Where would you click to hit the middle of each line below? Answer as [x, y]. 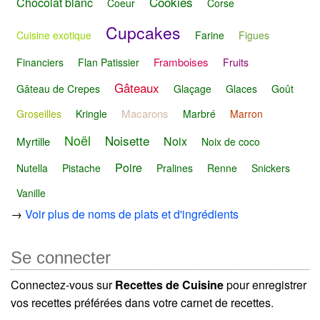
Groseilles [39, 114]
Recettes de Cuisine [169, 284]
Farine [210, 35]
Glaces [241, 89]
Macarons [145, 114]
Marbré [199, 114]
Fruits [236, 62]
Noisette [127, 140]
